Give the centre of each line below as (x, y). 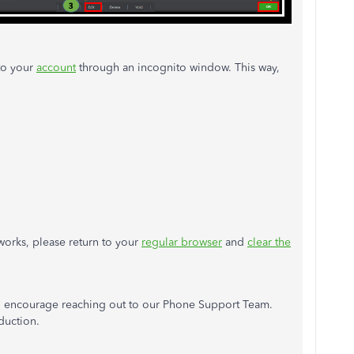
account (56, 68)
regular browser (182, 243)
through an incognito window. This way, (178, 68)
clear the (269, 243)
